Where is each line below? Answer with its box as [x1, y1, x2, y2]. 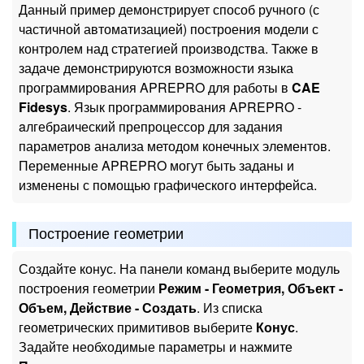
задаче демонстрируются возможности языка [19, 58, 293, 77]
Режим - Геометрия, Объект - [158, 279, 343, 298]
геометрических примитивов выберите [19, 318, 256, 337]
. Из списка [197, 298, 262, 318]
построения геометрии [19, 279, 158, 298]
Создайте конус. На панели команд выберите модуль [19, 259, 340, 279]
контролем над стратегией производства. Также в [19, 39, 318, 58]
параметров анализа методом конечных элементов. [19, 136, 331, 155]
